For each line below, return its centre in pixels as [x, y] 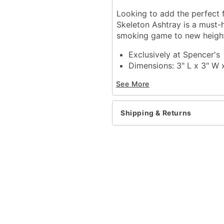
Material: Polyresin [163, 76]
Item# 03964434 [151, 120]
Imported [146, 98]
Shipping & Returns [156, 113]
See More [133, 84]
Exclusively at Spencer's [174, 54]
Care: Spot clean [160, 87]
